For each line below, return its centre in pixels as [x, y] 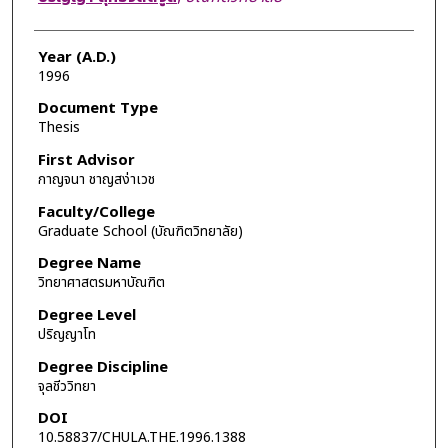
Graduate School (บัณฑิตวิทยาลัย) [140, 231]
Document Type [97, 109]
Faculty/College [96, 212]
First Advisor [86, 161]
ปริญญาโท [66, 334]
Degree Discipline [102, 367]
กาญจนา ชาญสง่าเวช [96, 180]
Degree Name [89, 264]
